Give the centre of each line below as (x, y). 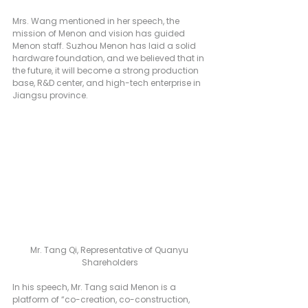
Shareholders (110, 263)
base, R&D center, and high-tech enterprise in (108, 83)
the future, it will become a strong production (107, 70)
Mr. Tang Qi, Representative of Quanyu (110, 250)
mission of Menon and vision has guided (100, 33)
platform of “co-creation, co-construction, (102, 300)
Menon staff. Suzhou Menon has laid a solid (105, 46)
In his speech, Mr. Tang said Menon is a (95, 287)
